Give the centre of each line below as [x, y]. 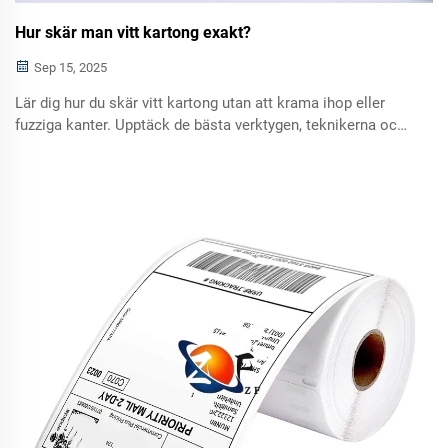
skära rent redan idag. [87, 169]
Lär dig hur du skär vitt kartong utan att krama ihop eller [200, 103]
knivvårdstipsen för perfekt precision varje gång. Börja [194, 147]
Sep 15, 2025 [69, 67]
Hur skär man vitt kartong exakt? [133, 32]
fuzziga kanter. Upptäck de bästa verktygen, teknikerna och [210, 125]
